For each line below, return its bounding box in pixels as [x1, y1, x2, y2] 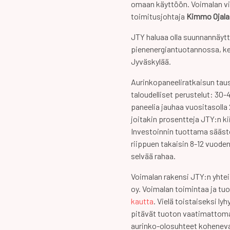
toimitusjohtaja [131, 11, 186, 21]
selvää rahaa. [131, 151, 176, 161]
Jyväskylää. [131, 56, 171, 66]
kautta [131, 196, 154, 206]
